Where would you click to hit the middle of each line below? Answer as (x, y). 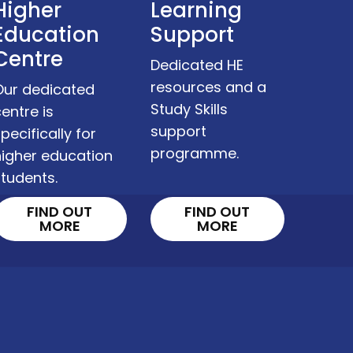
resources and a (208, 87)
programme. (194, 154)
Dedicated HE (197, 65)
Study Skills (189, 110)
